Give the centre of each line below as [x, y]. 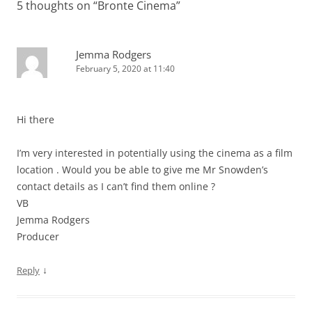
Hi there [36, 119]
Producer [38, 236]
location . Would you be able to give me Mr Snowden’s [142, 169]
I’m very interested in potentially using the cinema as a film [155, 153]
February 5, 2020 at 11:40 [125, 68]
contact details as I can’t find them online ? [116, 186]
